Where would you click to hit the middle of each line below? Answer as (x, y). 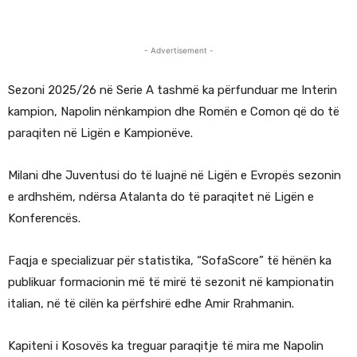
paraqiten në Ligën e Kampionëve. (100, 133)
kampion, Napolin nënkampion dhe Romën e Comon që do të (174, 112)
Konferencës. (44, 219)
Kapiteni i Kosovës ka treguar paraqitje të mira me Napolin (166, 346)
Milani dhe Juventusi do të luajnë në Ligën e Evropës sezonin (175, 176)
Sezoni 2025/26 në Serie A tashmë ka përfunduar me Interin (173, 90)
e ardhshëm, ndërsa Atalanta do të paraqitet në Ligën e (161, 197)
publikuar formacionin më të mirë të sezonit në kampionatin (171, 282)
